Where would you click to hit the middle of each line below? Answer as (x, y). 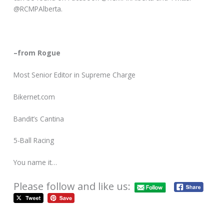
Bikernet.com (34, 96)
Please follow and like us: (72, 186)
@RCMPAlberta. (38, 9)
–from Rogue (37, 52)
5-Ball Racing (34, 140)
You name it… (35, 162)
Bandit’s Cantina (39, 118)
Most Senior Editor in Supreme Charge (75, 74)
